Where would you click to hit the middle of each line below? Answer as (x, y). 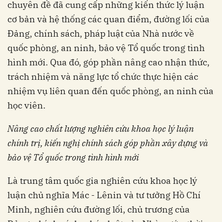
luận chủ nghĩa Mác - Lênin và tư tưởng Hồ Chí (104, 195)
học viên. (27, 106)
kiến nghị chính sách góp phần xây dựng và (125, 143)
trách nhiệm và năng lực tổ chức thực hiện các (103, 77)
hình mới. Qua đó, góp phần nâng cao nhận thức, (109, 62)
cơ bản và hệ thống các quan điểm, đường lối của (109, 19)
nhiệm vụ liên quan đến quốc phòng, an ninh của (111, 91)
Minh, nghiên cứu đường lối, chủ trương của (99, 210)
